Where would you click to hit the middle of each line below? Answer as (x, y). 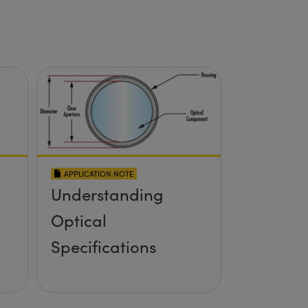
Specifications (103, 246)
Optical (78, 220)
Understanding (107, 194)
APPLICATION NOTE (98, 173)
